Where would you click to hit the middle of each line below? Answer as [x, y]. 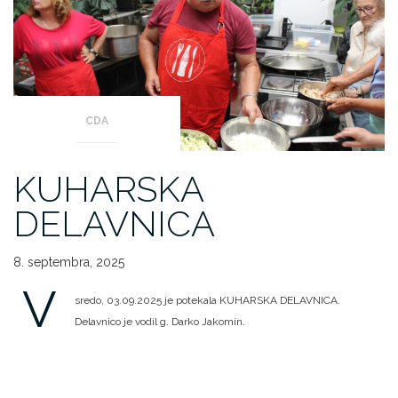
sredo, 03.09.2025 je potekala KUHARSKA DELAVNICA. [207, 301]
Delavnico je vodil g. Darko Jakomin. [160, 322]
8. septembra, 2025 [69, 263]
